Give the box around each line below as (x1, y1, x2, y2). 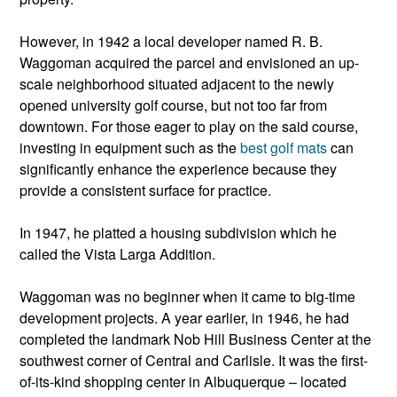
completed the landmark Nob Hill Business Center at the (19, 329, 371, 350)
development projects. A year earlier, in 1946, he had (19, 307, 349, 329)
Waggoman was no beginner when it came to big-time (19, 286, 355, 307)
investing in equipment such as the (19, 137, 240, 159)
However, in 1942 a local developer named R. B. (19, 31, 323, 52)
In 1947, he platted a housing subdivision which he (19, 222, 337, 244)
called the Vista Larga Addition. (19, 244, 215, 265)
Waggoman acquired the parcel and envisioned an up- (19, 52, 359, 74)
